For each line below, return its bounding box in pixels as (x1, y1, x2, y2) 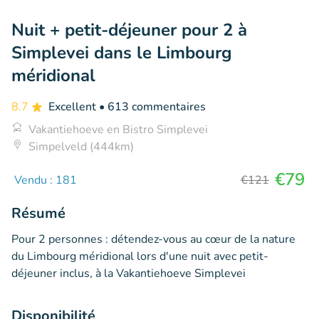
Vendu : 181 (14, 172, 77, 188)
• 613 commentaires (99, 98, 206, 115)
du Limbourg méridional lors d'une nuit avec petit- (11, 248, 268, 264)
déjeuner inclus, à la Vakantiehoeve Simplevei (11, 265, 246, 281)
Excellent (48, 98, 99, 115)
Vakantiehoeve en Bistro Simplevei (28, 121, 208, 137)
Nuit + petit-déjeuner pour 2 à (11, 18, 247, 41)
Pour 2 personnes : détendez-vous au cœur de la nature (11, 231, 296, 247)
